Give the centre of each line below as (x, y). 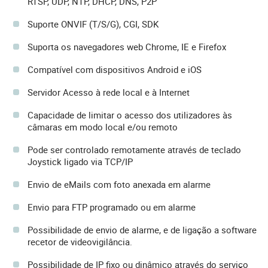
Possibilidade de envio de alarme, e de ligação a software (142, 230)
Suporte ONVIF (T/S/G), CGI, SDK (93, 24)
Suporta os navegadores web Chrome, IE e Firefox (127, 47)
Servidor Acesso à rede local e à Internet (109, 92)
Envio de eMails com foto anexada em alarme (119, 185)
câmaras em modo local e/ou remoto (103, 127)
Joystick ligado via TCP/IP (80, 162)
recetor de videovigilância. (80, 242)
